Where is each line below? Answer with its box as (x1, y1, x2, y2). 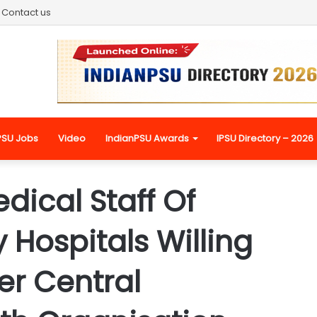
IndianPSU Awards (105, 132, 189, 145)
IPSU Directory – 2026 (217, 132, 313, 145)
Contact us (1, 6, 51, 19)
